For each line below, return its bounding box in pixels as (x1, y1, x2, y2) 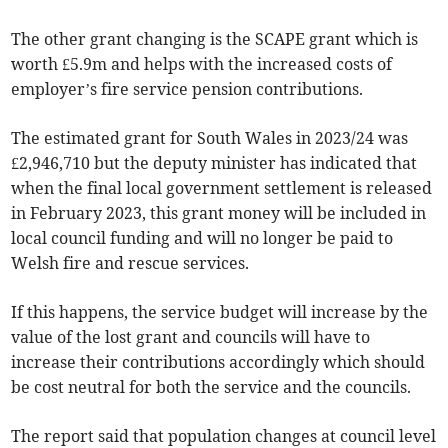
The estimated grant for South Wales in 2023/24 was (11, 127, 409, 148)
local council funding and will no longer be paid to (11, 227, 394, 248)
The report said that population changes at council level (11, 425, 437, 446)
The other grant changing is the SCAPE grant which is (11, 28, 419, 49)
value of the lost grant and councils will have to (11, 326, 371, 347)
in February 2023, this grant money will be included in (11, 202, 427, 223)
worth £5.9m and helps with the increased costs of (11, 53, 393, 74)
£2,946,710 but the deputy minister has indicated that (11, 152, 418, 173)
